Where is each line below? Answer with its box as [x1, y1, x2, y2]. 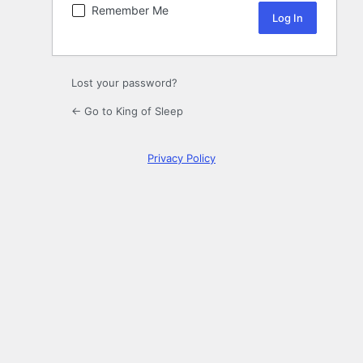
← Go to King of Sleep [71, 105, 183, 118]
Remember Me [92, 3, 169, 18]
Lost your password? [71, 76, 177, 90]
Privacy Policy [147, 152, 216, 165]
